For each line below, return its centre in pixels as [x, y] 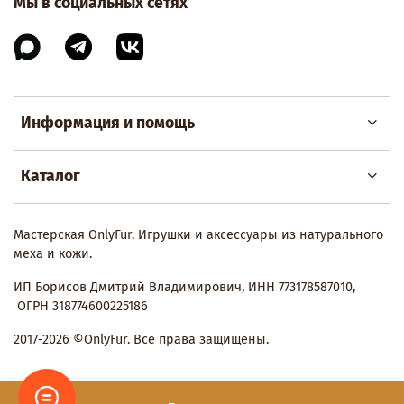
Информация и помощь [108, 124]
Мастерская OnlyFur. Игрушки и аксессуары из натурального [198, 235]
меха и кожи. [55, 254]
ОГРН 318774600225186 [81, 307]
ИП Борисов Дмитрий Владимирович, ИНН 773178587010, [184, 288]
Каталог [50, 177]
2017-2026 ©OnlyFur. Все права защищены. [141, 340]
